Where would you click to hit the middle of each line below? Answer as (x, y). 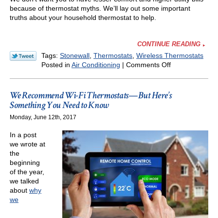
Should (181, 148)
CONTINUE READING (169, 44)
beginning (25, 163)
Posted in (56, 65)
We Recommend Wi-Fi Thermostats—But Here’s (91, 96)
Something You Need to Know (60, 105)
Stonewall (75, 56)
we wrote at (27, 144)
